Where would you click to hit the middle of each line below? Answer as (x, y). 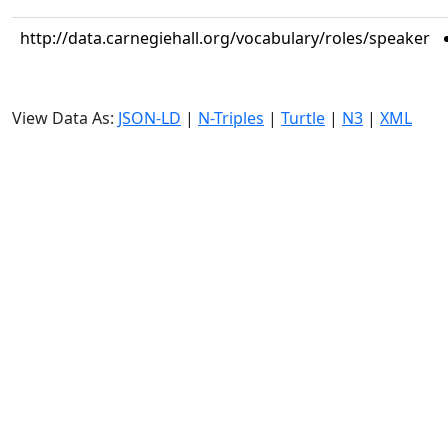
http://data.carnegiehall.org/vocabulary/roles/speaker (225, 38)
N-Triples (231, 118)
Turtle (303, 118)
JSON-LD (149, 118)
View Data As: (65, 118)
